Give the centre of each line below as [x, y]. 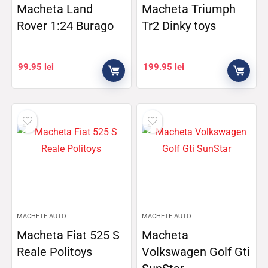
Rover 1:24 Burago [66, 26]
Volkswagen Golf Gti [196, 252]
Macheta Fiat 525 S [68, 235]
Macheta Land [55, 9]
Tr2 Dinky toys [179, 26]
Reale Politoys [55, 252]
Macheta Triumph [189, 9]
